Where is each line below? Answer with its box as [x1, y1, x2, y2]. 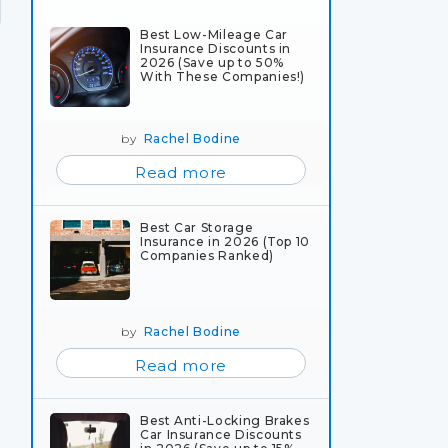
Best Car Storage [140, 219, 254, 235]
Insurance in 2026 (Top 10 [140, 233, 310, 249]
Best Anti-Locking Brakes [140, 412, 310, 428]
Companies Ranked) [140, 247, 274, 263]
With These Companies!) [140, 68, 306, 84]
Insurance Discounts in [140, 40, 292, 56]
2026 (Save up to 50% [140, 54, 284, 70]
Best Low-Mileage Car [140, 26, 288, 42]
